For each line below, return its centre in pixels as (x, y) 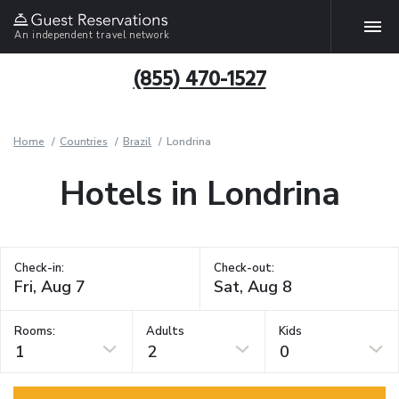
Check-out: (244, 268)
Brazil (137, 142)
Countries (84, 142)
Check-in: (39, 268)
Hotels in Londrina (199, 194)
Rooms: (35, 331)
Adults (166, 331)
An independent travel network (92, 35)
